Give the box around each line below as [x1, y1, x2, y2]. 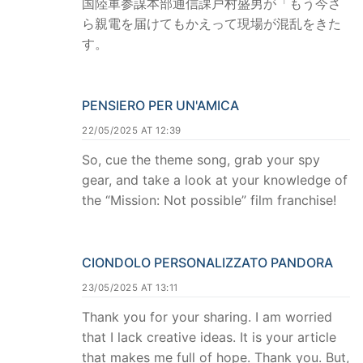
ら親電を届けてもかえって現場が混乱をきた [82, 15, 341, 32]
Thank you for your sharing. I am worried [82, 309, 332, 326]
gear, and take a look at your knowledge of [82, 172, 348, 189]
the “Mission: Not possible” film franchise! [82, 192, 336, 209]
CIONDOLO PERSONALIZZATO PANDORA [82, 254, 333, 271]
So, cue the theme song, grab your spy [82, 152, 320, 169]
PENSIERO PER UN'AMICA [82, 97, 239, 114]
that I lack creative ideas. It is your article [82, 329, 336, 346]
